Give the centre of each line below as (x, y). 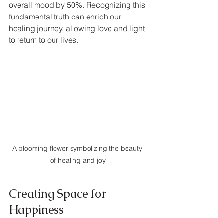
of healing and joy (78, 160)
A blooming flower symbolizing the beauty (78, 149)
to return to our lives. (44, 40)
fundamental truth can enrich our (66, 16)
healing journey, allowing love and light (78, 28)
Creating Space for (59, 194)
